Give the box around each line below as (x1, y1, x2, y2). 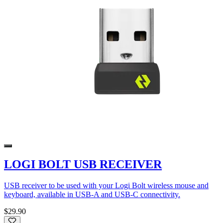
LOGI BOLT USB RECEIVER (4, 157, 162, 171)
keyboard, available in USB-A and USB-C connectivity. (4, 190, 180, 199)
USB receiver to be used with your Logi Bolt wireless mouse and (4, 181, 209, 190)
